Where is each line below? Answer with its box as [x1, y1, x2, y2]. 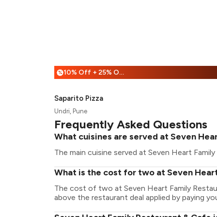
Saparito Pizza [54, 94, 103, 103]
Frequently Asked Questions [54, 117, 207, 131]
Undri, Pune [54, 108, 87, 115]
